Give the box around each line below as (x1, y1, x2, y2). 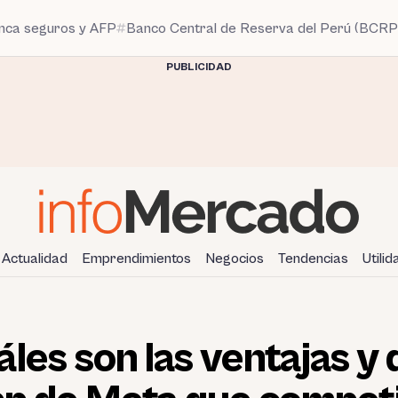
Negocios (205, 250, 264, 267)
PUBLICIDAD (166, 61, 232, 73)
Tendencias (278, 250, 348, 267)
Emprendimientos (82, 250, 191, 267)
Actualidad (2, 250, 68, 267)
